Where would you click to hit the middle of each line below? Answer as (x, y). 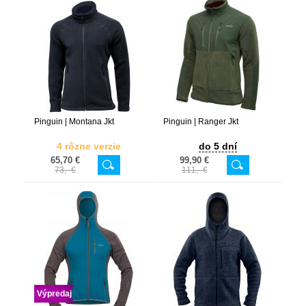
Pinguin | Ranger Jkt (200, 122)
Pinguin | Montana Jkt (74, 122)
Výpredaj (54, 294)
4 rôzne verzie (88, 146)
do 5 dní (218, 146)
